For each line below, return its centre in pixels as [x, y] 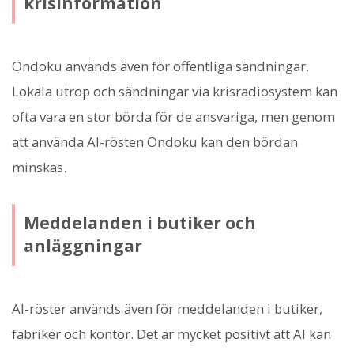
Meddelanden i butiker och [139, 223]
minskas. [39, 167]
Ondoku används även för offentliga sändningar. [160, 66]
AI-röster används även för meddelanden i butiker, [167, 308]
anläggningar [83, 246]
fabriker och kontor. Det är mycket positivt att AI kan [171, 333]
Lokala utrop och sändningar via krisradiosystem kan [175, 91]
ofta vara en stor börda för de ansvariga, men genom [173, 116]
